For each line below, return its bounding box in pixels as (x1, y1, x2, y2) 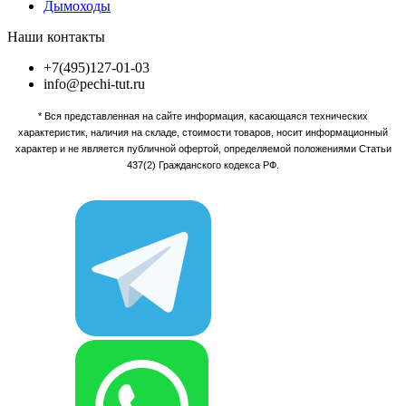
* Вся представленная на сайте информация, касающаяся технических (38, 111, 368, 122)
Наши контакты (7, 29, 105, 45)
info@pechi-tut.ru (43, 76, 145, 92)
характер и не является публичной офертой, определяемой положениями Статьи (14, 143, 391, 155)
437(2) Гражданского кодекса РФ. (127, 159, 279, 171)
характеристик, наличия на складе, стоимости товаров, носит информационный (18, 127, 388, 139)
